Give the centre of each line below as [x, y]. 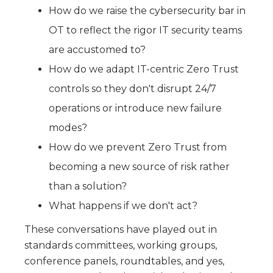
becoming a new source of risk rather [139, 166]
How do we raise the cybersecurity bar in [147, 10]
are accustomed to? [97, 49]
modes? [68, 127]
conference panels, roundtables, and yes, [124, 261]
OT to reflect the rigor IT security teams [145, 30]
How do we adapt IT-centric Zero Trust [144, 69]
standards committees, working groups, [121, 245]
